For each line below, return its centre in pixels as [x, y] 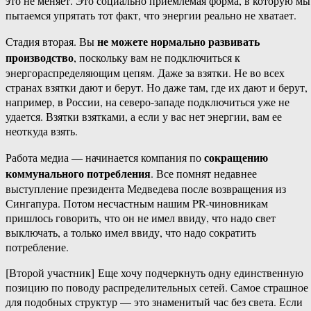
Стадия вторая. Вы [51, 42]
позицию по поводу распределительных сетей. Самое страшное [157, 287]
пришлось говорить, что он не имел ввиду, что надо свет [141, 218]
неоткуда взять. [42, 131]
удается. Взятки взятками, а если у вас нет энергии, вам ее [144, 117]
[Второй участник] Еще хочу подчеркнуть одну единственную [154, 273]
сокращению [236, 158]
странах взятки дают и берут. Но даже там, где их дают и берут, [157, 87]
